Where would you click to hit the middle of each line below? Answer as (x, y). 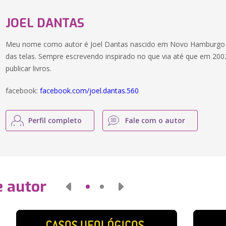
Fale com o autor (155, 120)
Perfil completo (55, 120)
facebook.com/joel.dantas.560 (90, 91)
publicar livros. (29, 68)
